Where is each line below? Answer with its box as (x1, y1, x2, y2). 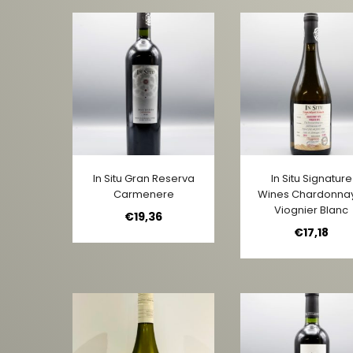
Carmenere (113, 186, 174, 202)
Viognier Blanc (274, 202, 349, 217)
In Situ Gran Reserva (92, 170, 195, 186)
